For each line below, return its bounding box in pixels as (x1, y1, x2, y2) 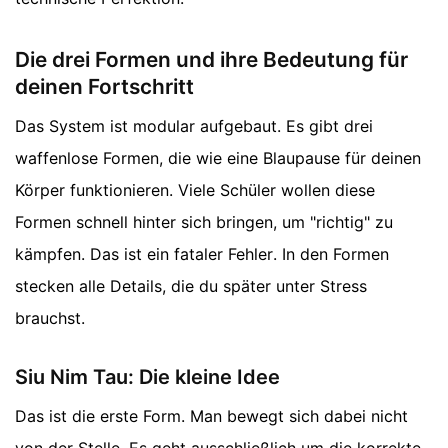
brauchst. (15, 307, 85, 328)
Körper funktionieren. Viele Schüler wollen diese (15, 179, 375, 200)
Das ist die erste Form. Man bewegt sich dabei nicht (15, 405, 408, 426)
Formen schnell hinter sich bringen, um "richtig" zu (15, 211, 393, 232)
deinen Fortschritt (15, 73, 194, 99)
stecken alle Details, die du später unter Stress (15, 275, 367, 296)
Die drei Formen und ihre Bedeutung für (15, 46, 408, 72)
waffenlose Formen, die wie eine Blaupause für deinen (15, 147, 421, 168)
